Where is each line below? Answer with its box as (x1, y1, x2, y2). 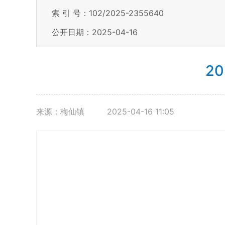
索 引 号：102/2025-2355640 (52, 8, 164, 18)
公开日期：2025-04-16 (52, 27, 138, 37)
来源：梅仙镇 (36, 106, 87, 117)
